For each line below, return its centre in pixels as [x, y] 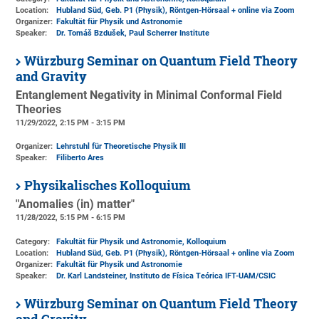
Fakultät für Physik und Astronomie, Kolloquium [142, 241]
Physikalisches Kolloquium [108, 186]
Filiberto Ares [80, 158]
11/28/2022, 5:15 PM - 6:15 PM [71, 218]
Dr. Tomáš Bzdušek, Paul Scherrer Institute [133, 33]
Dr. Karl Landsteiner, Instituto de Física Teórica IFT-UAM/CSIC [166, 276]
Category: [33, 241]
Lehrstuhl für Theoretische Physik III [121, 147]
